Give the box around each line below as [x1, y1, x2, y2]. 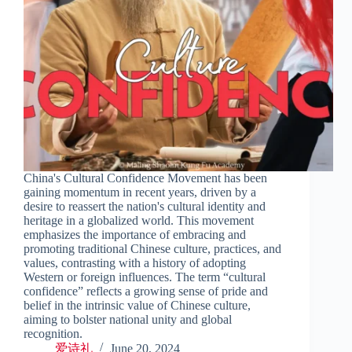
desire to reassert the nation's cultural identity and [24, 199, 266, 213]
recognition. [24, 326, 82, 340]
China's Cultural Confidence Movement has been [24, 170, 267, 185]
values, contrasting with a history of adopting [24, 255, 246, 269]
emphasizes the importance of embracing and [24, 227, 246, 241]
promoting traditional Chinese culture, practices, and [24, 241, 281, 255]
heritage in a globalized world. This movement [24, 213, 254, 227]
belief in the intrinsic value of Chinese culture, [24, 298, 251, 312]
